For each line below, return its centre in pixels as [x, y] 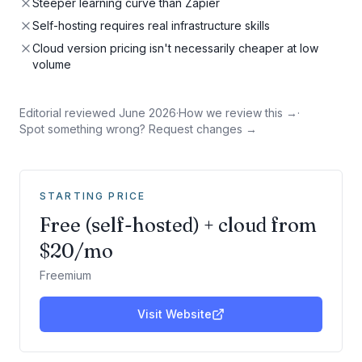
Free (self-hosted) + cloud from [178, 225]
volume [52, 64]
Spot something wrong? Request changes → [138, 129]
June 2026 [147, 113]
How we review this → [238, 113]
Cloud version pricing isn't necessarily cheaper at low [175, 48]
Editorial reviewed [67, 113]
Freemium [65, 275]
